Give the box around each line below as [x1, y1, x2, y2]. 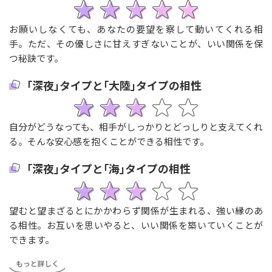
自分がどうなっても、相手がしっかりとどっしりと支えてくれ [8, 120, 263, 134]
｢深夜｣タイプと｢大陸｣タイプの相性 [26, 76, 202, 93]
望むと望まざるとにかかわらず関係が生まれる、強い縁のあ [8, 204, 263, 217]
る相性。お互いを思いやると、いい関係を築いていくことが [8, 219, 263, 232]
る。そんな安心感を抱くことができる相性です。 [8, 135, 209, 148]
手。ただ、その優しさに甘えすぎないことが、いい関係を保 [8, 36, 263, 50]
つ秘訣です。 [8, 51, 63, 64]
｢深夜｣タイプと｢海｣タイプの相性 [26, 160, 191, 177]
